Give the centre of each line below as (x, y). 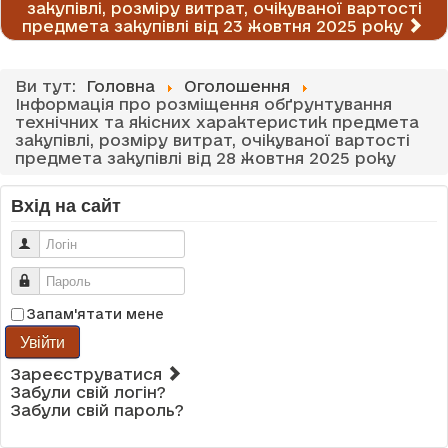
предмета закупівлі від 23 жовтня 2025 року (213, 26)
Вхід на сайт (66, 206)
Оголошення (237, 86)
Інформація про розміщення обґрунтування (203, 104)
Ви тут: (48, 86)
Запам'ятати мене (95, 314)
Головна (120, 86)
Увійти (42, 342)
